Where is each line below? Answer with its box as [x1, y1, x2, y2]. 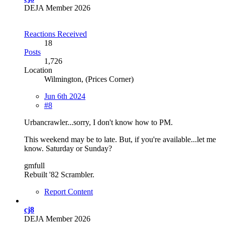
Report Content [44, 187, 93, 196]
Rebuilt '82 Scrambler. [24, 170, 94, 179]
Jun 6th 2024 [44, 91, 85, 100]
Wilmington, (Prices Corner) [44, 74, 134, 83]
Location [24, 65, 52, 74]
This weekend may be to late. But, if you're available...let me [24, 135, 216, 144]
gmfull [24, 161, 45, 170]
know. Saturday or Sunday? [24, 144, 112, 153]
